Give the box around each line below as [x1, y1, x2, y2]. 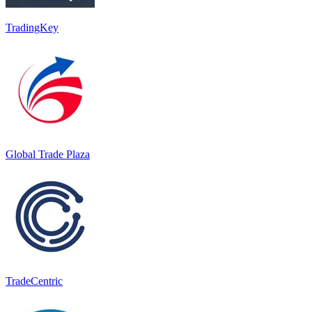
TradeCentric [6, 274, 63, 287]
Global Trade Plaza [6, 148, 90, 160]
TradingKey [6, 21, 58, 33]
